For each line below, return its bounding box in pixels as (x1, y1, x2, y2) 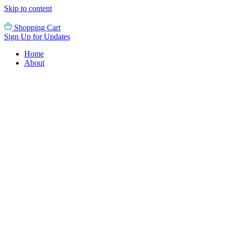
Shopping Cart (14, 23, 61, 32)
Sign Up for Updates (4, 32, 70, 41)
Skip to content (4, 4, 52, 13)
